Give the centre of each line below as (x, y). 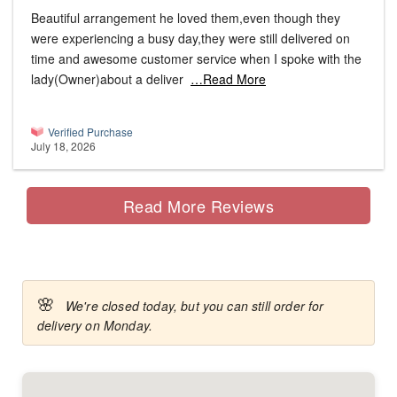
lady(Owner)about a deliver (107, 79)
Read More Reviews (198, 205)
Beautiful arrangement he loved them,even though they (186, 18)
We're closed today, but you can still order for (195, 306)
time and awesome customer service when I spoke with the (196, 59)
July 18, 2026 (63, 146)
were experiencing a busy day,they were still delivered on (191, 39)
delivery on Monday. (95, 326)
